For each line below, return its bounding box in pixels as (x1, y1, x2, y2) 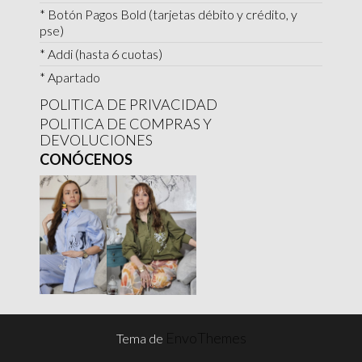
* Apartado (39, 69, 100, 86)
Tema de (116, 330, 166, 346)
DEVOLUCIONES (39, 131, 153, 149)
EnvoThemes (165, 328, 246, 347)
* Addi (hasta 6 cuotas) (39, 46, 162, 62)
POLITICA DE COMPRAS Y (39, 115, 212, 133)
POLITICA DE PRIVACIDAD (39, 95, 217, 114)
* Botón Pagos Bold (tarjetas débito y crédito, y (39, 6, 297, 23)
